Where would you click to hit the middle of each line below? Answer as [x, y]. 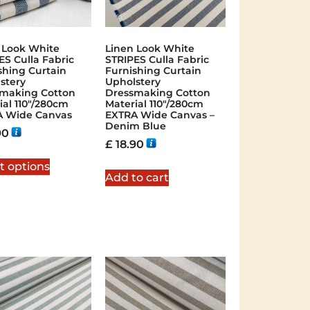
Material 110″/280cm [154, 103]
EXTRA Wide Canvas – [159, 115]
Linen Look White [149, 48]
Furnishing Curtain [153, 70]
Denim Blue [135, 126]
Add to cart [137, 177]
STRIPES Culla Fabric [157, 59]
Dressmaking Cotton [157, 92]
